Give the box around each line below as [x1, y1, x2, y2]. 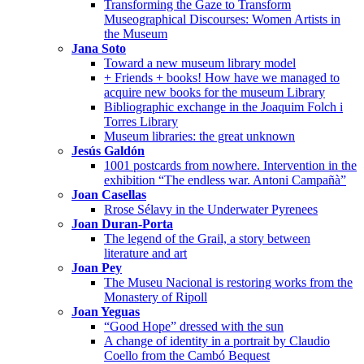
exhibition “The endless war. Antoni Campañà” [104, 172, 346, 187]
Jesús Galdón [71, 143, 145, 158]
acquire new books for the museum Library [104, 84, 325, 99]
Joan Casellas [71, 187, 146, 201]
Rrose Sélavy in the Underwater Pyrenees [104, 201, 318, 216]
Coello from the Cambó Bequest [104, 348, 270, 362]
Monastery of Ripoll [104, 289, 207, 304]
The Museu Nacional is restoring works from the [104, 275, 353, 289]
